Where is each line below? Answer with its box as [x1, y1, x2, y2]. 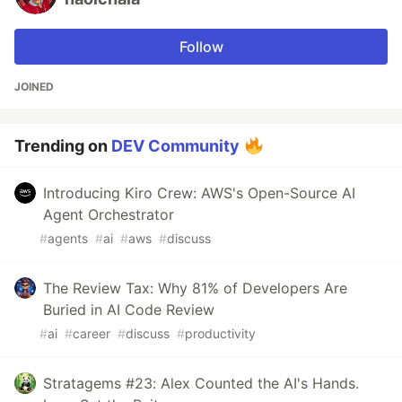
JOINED [14, 80, 54, 94]
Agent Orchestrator [43, 205, 174, 224]
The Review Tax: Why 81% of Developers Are [43, 279, 347, 298]
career [73, 326, 110, 342]
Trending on [14, 136, 111, 156]
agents [48, 231, 88, 247]
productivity [185, 326, 256, 342]
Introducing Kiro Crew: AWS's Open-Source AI [43, 184, 355, 203]
